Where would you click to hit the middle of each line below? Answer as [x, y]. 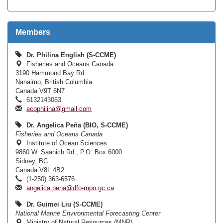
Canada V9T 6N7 [40, 91]
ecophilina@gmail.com [59, 109]
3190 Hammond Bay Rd [50, 73]
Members [33, 32]
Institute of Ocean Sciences [66, 143]
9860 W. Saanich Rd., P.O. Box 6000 [69, 152]
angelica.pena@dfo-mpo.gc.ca [70, 188]
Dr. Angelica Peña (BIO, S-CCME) [77, 125]
